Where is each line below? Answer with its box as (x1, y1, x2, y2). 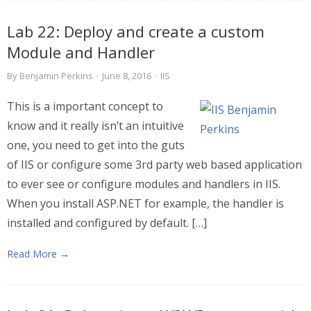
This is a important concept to (7, 99, 163, 114)
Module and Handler (7, 42, 155, 62)
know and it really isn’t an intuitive (7, 118, 184, 133)
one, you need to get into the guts (7, 137, 185, 153)
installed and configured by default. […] (7, 215, 207, 230)
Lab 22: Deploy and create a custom (7, 21, 264, 42)
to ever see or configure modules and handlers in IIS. (7, 176, 280, 192)
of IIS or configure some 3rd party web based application (7, 157, 302, 172)
